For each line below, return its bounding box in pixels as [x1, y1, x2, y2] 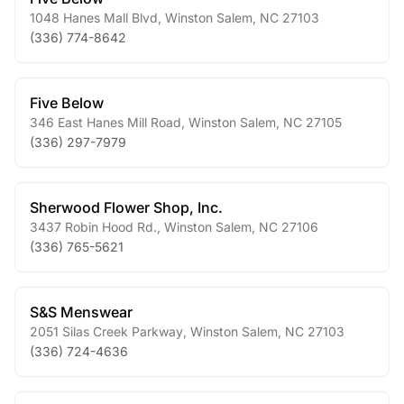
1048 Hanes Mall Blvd [30, 10, 158, 25]
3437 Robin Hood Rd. [30, 219, 157, 234]
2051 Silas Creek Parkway [30, 324, 183, 339]
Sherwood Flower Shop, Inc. [30, 198, 223, 216]
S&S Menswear [30, 303, 133, 321]
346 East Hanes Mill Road [30, 115, 181, 130]
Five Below [30, 94, 104, 112]
